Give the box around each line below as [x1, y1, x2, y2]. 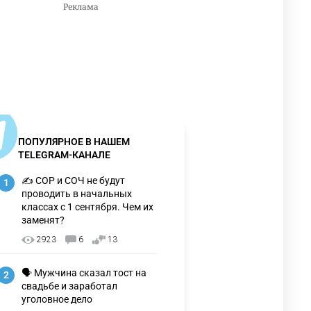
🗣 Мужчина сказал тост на [22, 267, 146, 278]
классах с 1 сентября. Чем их [22, 201, 153, 212]
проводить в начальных [22, 187, 132, 199]
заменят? [22, 214, 65, 226]
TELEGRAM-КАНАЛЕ [18, 149, 110, 160]
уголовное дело [22, 293, 92, 305]
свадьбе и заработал [22, 280, 117, 292]
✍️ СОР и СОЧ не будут [22, 174, 125, 186]
